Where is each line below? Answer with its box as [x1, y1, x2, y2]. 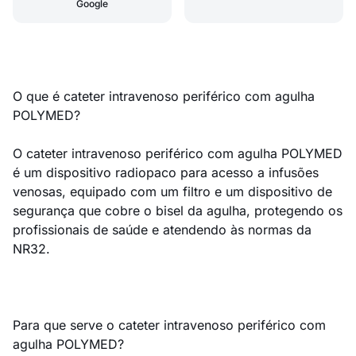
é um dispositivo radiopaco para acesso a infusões [13, 164, 319, 180]
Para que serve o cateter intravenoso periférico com [13, 317, 326, 333]
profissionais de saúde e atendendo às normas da [13, 222, 311, 238]
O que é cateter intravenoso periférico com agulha [13, 88, 315, 104]
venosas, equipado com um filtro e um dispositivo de [13, 184, 332, 199]
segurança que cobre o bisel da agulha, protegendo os [13, 203, 342, 219]
